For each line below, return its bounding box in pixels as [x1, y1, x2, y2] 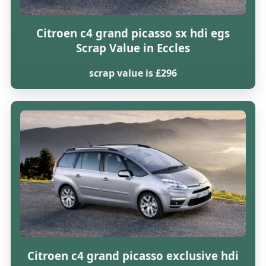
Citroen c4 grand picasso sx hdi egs [36, 26, 230, 41]
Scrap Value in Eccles [75, 40, 190, 56]
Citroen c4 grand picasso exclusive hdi [27, 248, 239, 263]
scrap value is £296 [88, 66, 177, 80]
